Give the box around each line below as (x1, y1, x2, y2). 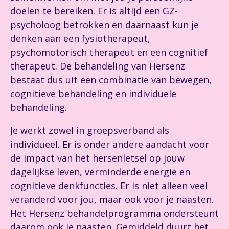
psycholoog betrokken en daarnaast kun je (10, 18, 199, 31)
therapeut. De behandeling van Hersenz (10, 60, 185, 72)
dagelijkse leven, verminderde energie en (10, 166, 190, 178)
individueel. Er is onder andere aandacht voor (10, 138, 209, 150)
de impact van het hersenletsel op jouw (10, 152, 185, 164)
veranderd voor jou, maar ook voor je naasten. (10, 193, 214, 205)
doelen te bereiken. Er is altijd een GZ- (10, 5, 178, 17)
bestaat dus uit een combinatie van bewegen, (10, 74, 212, 86)
